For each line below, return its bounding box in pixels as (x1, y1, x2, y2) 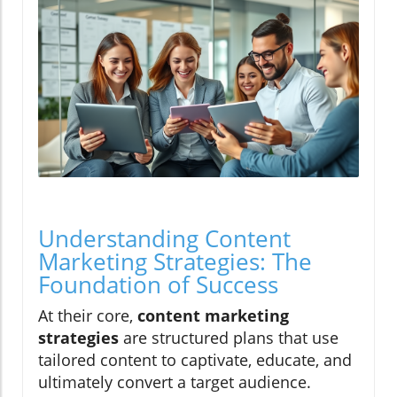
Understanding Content (38, 222, 291, 254)
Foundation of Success (38, 268, 278, 300)
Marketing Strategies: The (38, 245, 312, 277)
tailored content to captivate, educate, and (38, 348, 352, 370)
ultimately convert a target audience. (38, 370, 311, 393)
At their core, (38, 304, 137, 326)
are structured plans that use (119, 326, 339, 348)
